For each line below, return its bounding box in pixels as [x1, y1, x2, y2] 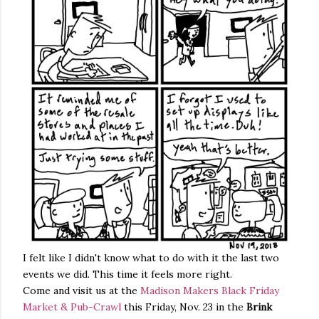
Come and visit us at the [23, 283, 140, 297]
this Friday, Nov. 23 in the [121, 300, 246, 313]
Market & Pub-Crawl [23, 300, 121, 313]
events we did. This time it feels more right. [23, 267, 232, 281]
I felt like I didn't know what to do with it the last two [23, 251, 279, 264]
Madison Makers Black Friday [140, 283, 279, 297]
